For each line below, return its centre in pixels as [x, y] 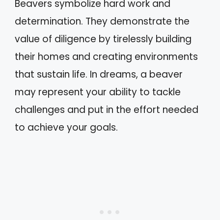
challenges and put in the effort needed [107, 110]
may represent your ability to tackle [98, 92]
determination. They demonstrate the [102, 21]
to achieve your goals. [66, 127]
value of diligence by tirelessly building [103, 39]
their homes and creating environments [106, 57]
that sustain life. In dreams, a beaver [99, 74]
